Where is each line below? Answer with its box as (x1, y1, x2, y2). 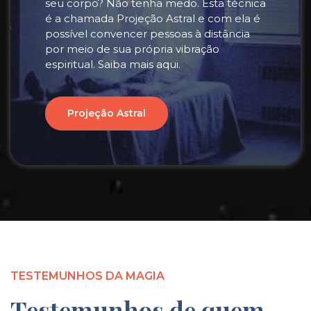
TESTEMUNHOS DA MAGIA (10, 269, 165, 283)
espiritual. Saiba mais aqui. (45, 58, 180, 71)
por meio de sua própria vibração (45, 42, 219, 56)
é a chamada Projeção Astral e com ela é (45, 12, 260, 25)
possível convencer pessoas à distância (45, 27, 250, 40)
